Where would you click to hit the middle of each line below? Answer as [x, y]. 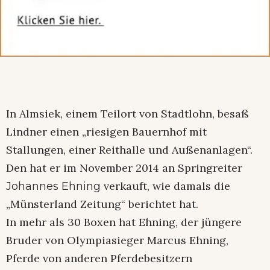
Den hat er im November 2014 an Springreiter [124, 168]
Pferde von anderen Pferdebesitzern [99, 259]
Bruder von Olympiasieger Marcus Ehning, [117, 240]
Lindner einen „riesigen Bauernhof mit [106, 132]
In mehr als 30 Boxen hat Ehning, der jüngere [124, 222]
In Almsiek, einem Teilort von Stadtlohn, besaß [127, 114]
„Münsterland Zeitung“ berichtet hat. [102, 204]
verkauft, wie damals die [165, 186]
